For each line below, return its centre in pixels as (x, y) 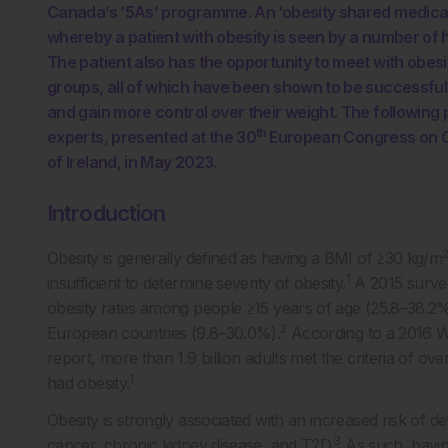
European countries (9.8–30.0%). (164, 333)
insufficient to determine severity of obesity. (196, 283)
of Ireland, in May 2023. (132, 162)
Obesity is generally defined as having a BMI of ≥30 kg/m (245, 258)
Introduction (106, 213)
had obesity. (88, 383)
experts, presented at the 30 (152, 137)
